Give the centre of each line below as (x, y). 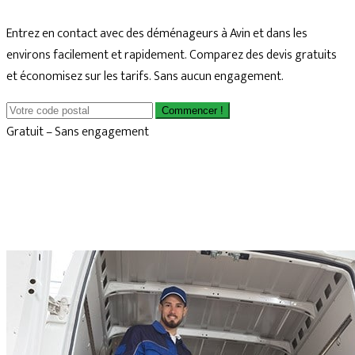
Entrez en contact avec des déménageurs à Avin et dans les (157, 34)
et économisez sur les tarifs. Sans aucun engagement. (145, 76)
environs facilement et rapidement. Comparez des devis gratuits (172, 55)
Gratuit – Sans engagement (78, 132)
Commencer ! (193, 111)
